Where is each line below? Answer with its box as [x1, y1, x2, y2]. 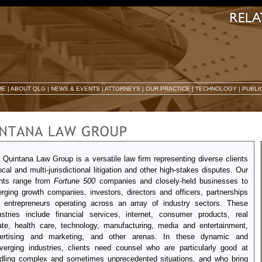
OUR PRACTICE [146, 85, 190, 92]
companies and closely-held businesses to [95, 177, 249, 185]
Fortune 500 [54, 177, 96, 185]
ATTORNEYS [105, 85, 140, 92]
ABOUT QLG [11, 85, 46, 92]
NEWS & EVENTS [51, 85, 100, 92]
